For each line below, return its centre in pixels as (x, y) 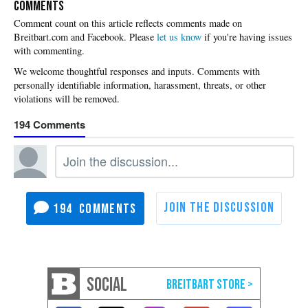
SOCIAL (107, 285)
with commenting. (49, 51)
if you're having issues (247, 37)
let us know (179, 37)
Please (143, 37)
